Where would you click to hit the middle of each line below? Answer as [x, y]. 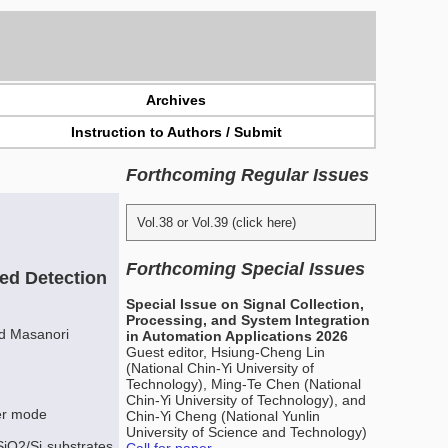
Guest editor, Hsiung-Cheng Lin [225, 352]
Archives [176, 100]
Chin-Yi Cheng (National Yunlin [223, 416]
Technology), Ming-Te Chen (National [243, 384]
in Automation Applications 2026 [237, 336]
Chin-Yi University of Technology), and [246, 400]
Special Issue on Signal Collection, [245, 304]
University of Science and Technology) [246, 432]
